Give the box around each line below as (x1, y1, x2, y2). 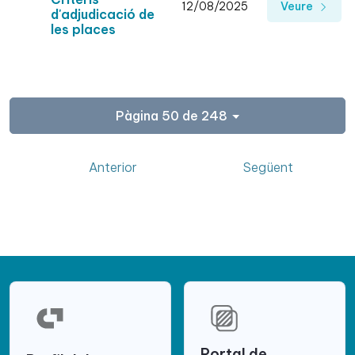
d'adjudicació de (51, 6, 155, 23)
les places (51, 21, 116, 38)
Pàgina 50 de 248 (115, 107, 227, 124)
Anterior (88, 158, 137, 175)
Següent (242, 158, 293, 175)
